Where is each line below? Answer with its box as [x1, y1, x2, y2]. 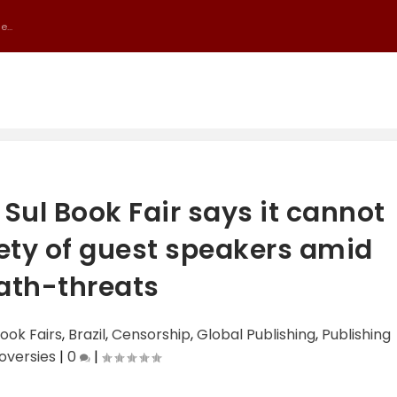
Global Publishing [197, 324, 316, 345]
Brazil [68, 324, 106, 345]
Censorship [112, 324, 191, 345]
